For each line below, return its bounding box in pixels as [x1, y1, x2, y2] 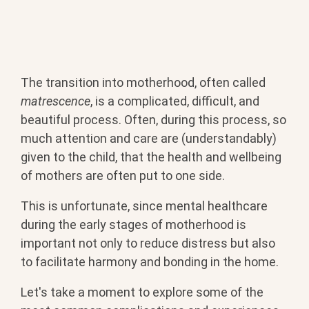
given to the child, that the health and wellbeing [21, 149, 281, 164]
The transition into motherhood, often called [21, 74, 266, 90]
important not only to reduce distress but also [21, 235, 275, 250]
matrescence [21, 93, 90, 108]
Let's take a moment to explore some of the [21, 284, 263, 299]
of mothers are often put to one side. [21, 168, 225, 183]
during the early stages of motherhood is [21, 217, 246, 232]
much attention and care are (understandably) [21, 130, 277, 146]
